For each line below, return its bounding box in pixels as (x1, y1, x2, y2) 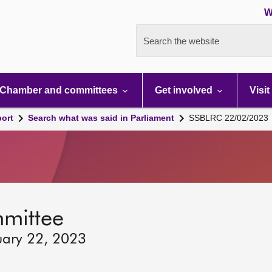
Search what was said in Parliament (28, 113, 174, 123)
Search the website (143, 36, 219, 46)
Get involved (155, 85, 215, 95)
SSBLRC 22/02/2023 (189, 113, 268, 123)
